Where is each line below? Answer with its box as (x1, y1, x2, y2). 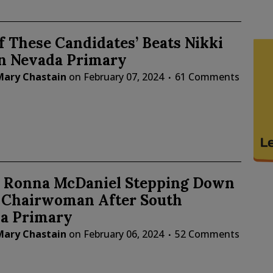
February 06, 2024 (83, 227, 164, 241)
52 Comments (174, 227, 239, 241)
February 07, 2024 (83, 70, 164, 84)
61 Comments (174, 70, 239, 84)
